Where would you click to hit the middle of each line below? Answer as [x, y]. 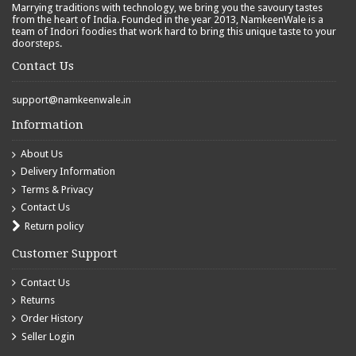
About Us [42, 153]
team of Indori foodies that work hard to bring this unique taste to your [174, 31]
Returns [38, 300]
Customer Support [65, 253]
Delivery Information [68, 172]
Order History [52, 318]
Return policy [54, 226]
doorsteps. [37, 43]
